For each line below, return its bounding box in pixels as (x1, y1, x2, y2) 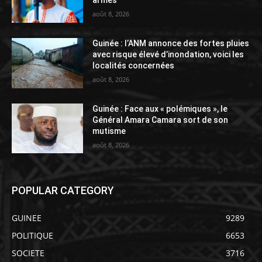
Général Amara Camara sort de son (92, 115, 229, 125)
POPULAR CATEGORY (12, 184, 114, 197)
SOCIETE (12, 247, 44, 259)
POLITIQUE (12, 230, 53, 242)
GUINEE (12, 212, 42, 224)
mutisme (92, 126, 126, 136)
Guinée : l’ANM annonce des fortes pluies (92, 39, 250, 49)
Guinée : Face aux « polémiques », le (92, 104, 228, 113)
